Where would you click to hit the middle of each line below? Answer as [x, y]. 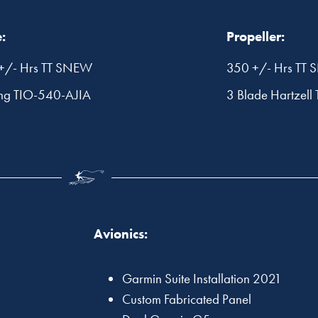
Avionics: [121, 234]
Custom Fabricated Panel [187, 300]
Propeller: [255, 37]
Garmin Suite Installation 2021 [202, 279]
